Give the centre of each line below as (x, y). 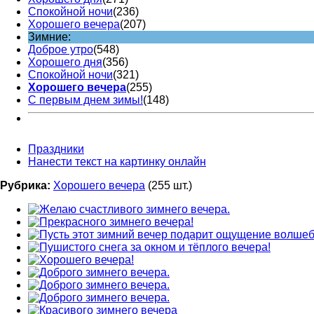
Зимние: (49, 36)
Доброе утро (61, 49)
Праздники (56, 149)
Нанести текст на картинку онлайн (117, 161)
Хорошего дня (65, 62)
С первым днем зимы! (86, 100)
